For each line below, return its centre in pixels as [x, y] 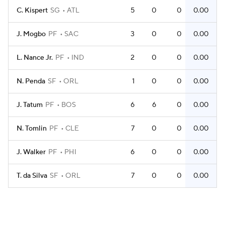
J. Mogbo [31, 34]
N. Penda [31, 81]
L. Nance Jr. [35, 58]
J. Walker [31, 152]
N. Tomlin [32, 129]
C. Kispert [32, 11]
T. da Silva [32, 176]
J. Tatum [30, 105]
